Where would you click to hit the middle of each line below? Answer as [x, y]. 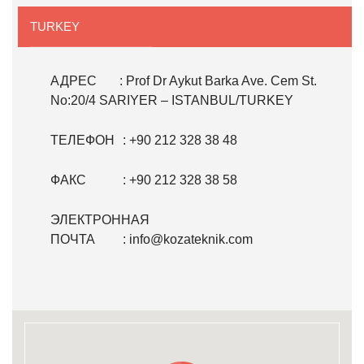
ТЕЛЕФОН [82, 140]
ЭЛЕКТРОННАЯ [100, 220]
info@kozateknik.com [191, 239]
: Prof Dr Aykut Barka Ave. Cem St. [218, 81]
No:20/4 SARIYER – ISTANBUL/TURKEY [172, 100]
